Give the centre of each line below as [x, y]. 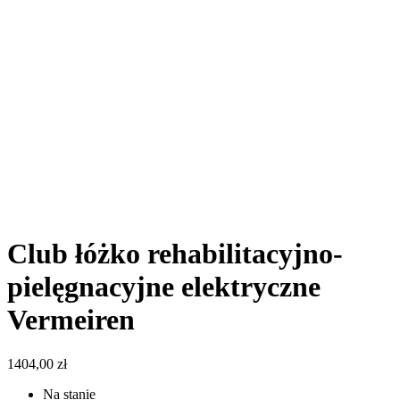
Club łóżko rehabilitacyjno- [175, 254]
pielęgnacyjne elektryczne [164, 287]
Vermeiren [71, 320]
